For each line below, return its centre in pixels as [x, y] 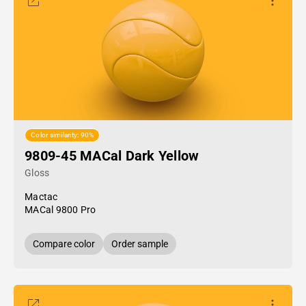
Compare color [64, 244]
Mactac [41, 197]
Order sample [140, 244]
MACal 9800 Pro [60, 210]
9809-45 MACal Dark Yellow [112, 156]
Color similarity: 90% [62, 135]
